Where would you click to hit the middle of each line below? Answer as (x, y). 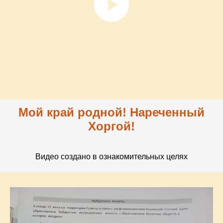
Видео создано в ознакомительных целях (111, 156)
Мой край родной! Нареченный (111, 112)
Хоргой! (111, 126)
